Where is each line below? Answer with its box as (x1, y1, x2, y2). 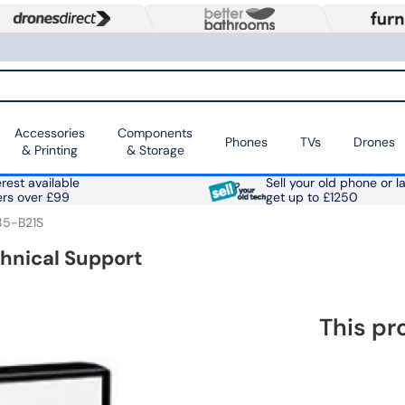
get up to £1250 (265, 190, 358, 206)
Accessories (14, 125, 85, 142)
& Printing (22, 142, 78, 159)
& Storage (126, 142, 184, 159)
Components (118, 125, 193, 142)
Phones (225, 133, 268, 150)
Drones (353, 133, 395, 150)
